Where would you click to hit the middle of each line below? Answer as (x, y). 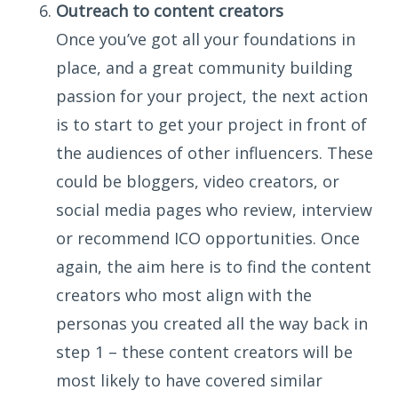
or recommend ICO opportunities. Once (208, 238)
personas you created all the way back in (212, 323)
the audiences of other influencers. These (215, 153)
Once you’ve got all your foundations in (206, 39)
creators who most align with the (184, 295)
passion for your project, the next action (212, 96)
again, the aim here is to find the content (214, 267)
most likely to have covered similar (189, 380)
